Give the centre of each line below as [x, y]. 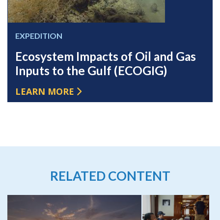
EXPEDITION [39, 35]
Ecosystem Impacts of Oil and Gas [106, 56]
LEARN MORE [45, 91]
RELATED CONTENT [110, 176]
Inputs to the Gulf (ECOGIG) [91, 70]
